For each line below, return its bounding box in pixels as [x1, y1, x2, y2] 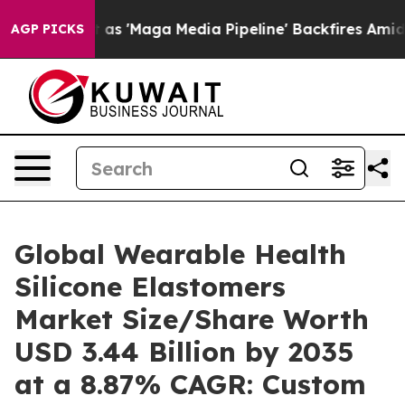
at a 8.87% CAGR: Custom [14, 367, 366, 401]
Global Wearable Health [14, 237, 346, 271]
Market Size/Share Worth [14, 302, 369, 336]
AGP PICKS [11, 21, 84, 37]
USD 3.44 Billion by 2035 [14, 334, 353, 369]
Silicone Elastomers [14, 269, 286, 304]
